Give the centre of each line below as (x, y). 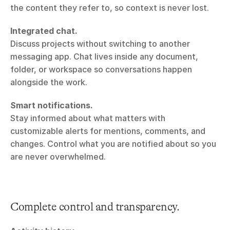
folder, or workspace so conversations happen (101, 70)
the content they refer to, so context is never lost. (110, 8)
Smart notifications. (52, 106)
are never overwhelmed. (58, 157)
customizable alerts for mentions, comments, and (108, 131)
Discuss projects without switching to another (100, 44)
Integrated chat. (44, 31)
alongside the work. (49, 82)
